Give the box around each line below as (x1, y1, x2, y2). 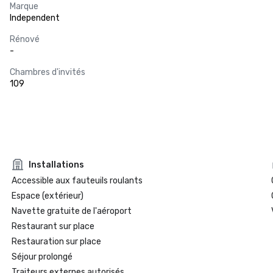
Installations (28, 159, 84, 170)
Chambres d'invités (10, 67, 85, 77)
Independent (10, 13, 60, 23)
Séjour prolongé (11, 252, 73, 262)
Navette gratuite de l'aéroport (11, 206, 132, 216)
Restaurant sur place (11, 221, 94, 232)
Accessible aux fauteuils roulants (11, 175, 143, 186)
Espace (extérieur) (11, 191, 83, 201)
